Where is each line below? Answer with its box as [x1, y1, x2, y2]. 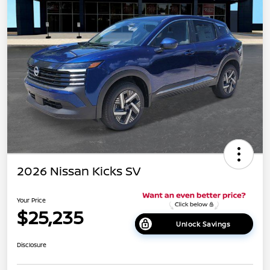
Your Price [17, 195, 46, 204]
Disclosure [17, 240, 46, 250]
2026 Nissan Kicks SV [17, 162, 140, 179]
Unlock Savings [176, 219, 230, 229]
